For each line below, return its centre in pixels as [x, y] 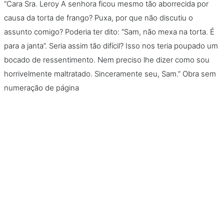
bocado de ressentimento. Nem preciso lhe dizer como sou [107, 59]
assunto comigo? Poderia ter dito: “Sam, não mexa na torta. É [109, 31]
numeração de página [41, 87]
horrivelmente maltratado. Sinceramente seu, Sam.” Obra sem [110, 73]
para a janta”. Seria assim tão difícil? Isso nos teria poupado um [111, 45]
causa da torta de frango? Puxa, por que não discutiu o [98, 17]
